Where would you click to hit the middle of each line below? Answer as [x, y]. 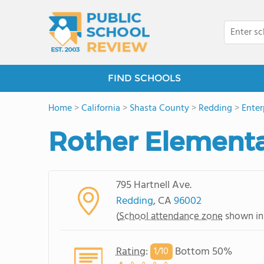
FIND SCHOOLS [144, 78]
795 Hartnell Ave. [154, 185]
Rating [131, 252]
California [101, 108]
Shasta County [159, 108]
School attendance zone [171, 216]
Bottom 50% [202, 252]
